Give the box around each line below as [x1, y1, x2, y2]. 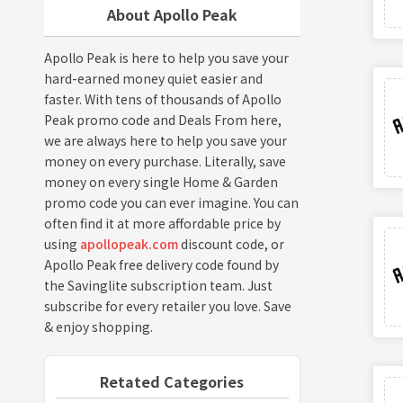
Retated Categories [100, 370, 245, 392]
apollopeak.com [79, 234, 178, 253]
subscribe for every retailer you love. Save [43, 296, 291, 315]
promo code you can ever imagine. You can [43, 193, 299, 211]
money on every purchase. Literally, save [43, 151, 286, 170]
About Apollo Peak [106, 3, 237, 25]
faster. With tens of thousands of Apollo [43, 89, 282, 108]
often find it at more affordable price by [43, 213, 281, 232]
